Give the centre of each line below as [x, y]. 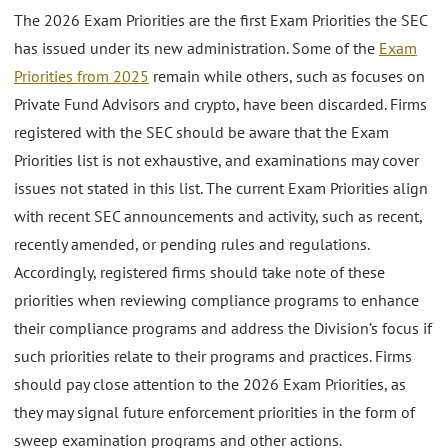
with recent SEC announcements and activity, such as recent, [218, 215]
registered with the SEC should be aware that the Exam [201, 131]
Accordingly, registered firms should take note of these [199, 271]
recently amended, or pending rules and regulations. [191, 243]
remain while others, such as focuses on [287, 75]
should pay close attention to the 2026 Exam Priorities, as [210, 383]
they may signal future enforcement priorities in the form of [214, 411]
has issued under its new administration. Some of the [196, 47]
